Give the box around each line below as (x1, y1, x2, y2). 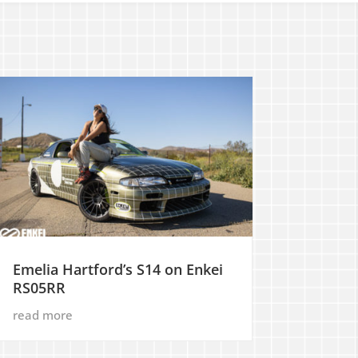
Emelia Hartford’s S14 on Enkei (12, 260, 223, 280)
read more (12, 307, 73, 324)
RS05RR (12, 278, 66, 298)
